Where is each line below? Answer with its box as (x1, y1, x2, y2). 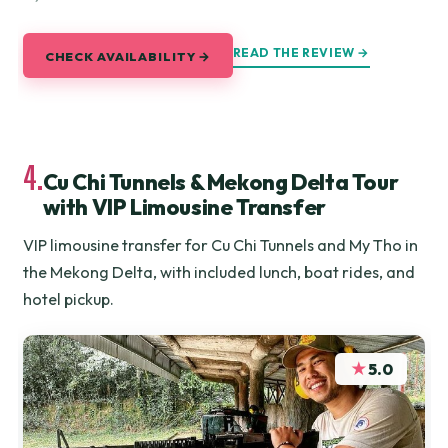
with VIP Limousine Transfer (42, 192, 326, 221)
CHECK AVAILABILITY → (44, 47, 212, 64)
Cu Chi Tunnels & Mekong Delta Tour (42, 167, 399, 196)
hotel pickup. (23, 288, 115, 309)
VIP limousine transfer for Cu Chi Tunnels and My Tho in (23, 234, 419, 255)
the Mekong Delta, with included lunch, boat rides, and (23, 261, 416, 282)
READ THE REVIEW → (232, 45, 370, 61)
